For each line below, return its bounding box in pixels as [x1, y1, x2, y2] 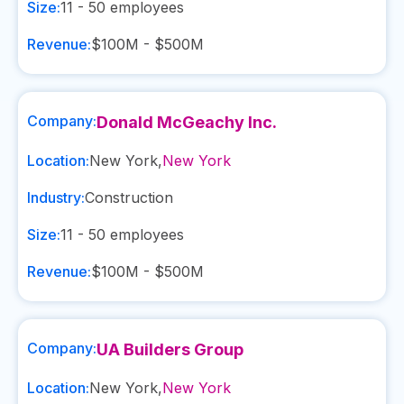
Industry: [27, 188, 85, 207]
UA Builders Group [96, 340, 243, 359]
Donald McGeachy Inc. [96, 113, 277, 132]
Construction [85, 188, 173, 207]
